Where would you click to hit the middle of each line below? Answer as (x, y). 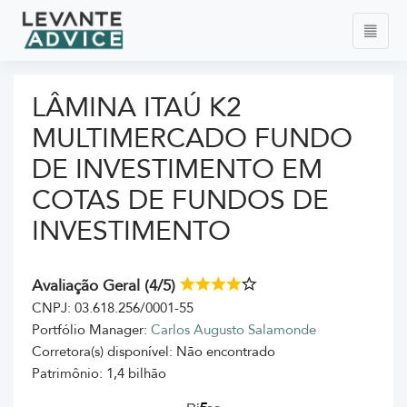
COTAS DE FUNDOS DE (180, 201)
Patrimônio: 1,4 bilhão (99, 374)
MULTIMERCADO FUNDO (192, 139)
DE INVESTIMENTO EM (177, 170)
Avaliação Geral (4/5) (104, 286)
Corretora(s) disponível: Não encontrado (154, 352)
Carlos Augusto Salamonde (233, 330)
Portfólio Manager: (91, 330)
